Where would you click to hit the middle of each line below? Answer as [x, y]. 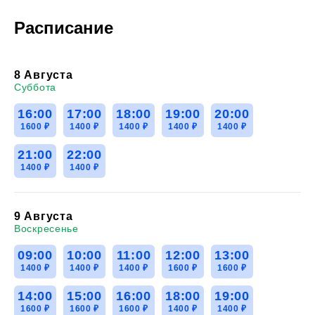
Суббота [35, 87]
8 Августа [44, 75]
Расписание [64, 27]
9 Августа [44, 216]
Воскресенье [46, 228]
